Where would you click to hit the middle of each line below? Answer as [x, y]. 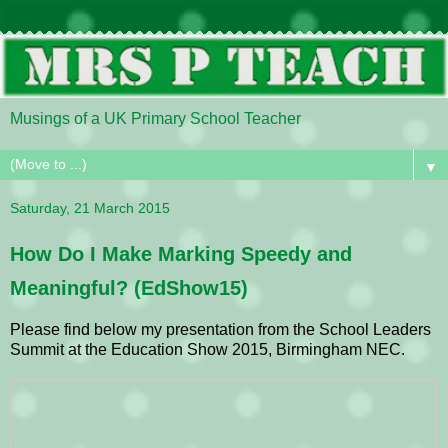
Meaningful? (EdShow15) [129, 287]
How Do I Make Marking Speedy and [181, 253]
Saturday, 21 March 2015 [90, 207]
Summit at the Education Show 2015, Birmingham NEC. [207, 349]
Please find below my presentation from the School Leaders [220, 329]
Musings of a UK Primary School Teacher [155, 118]
